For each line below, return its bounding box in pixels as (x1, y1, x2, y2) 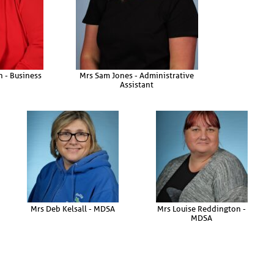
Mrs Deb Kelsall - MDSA (30, 204, 115, 213)
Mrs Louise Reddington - (157, 204, 246, 213)
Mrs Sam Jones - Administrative (80, 71, 194, 81)
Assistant (120, 80, 154, 90)
